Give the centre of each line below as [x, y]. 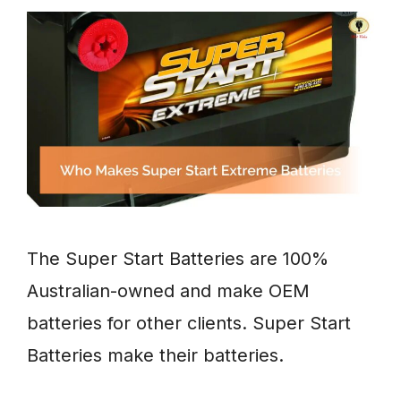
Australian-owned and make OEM [168, 291]
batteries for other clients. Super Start [189, 324]
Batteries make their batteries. [155, 356]
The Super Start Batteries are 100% [178, 259]
